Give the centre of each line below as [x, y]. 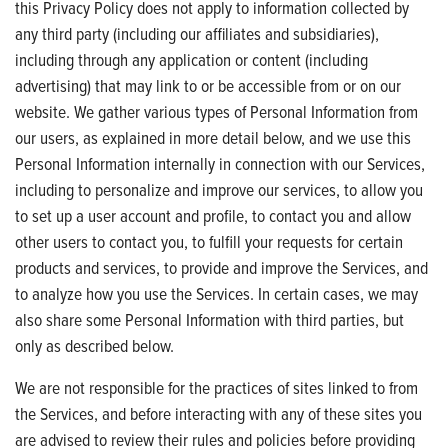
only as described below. [94, 345]
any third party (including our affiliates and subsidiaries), [197, 33]
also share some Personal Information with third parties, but [209, 319]
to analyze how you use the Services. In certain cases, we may [216, 293]
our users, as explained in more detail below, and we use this [213, 137]
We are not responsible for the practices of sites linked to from [216, 387]
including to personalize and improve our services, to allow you [219, 189]
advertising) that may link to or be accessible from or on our [208, 85]
